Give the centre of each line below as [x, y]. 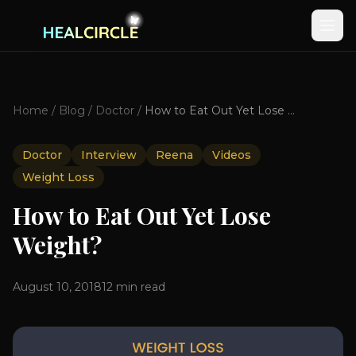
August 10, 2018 [57, 287]
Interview [109, 155]
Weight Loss [58, 177]
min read [139, 287]
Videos [232, 155]
